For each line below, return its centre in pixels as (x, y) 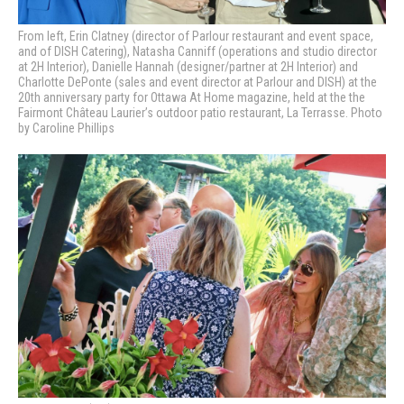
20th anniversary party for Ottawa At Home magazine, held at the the (192, 97)
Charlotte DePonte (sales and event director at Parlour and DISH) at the (197, 82)
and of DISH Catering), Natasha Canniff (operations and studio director (197, 51)
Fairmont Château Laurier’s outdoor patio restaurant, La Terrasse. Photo (200, 112)
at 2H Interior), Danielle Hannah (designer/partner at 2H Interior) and (188, 66)
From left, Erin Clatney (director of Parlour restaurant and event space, (196, 36)
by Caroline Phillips (66, 128)
